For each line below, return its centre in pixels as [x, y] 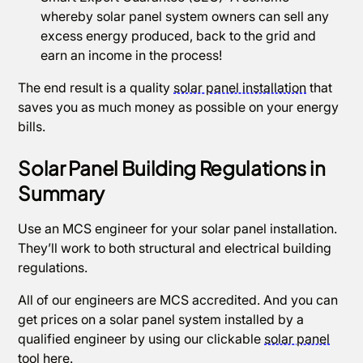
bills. [34, 126]
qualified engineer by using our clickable [141, 339]
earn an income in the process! [132, 55]
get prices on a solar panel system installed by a [161, 319]
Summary [62, 193]
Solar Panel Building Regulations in [172, 168]
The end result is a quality [96, 88]
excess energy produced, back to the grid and [179, 36]
